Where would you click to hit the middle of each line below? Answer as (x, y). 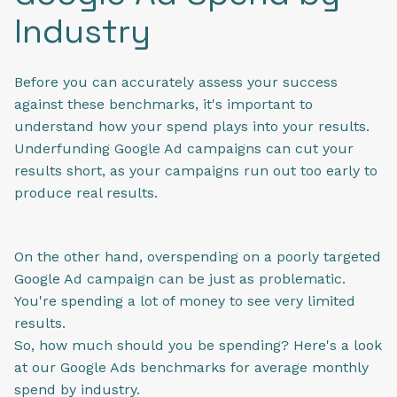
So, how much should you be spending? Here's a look (198, 346)
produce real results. (88, 192)
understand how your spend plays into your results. (192, 126)
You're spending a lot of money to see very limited (185, 301)
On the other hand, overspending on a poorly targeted (198, 257)
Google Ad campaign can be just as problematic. (180, 279)
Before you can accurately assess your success (176, 82)
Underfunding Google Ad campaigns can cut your (184, 148)
